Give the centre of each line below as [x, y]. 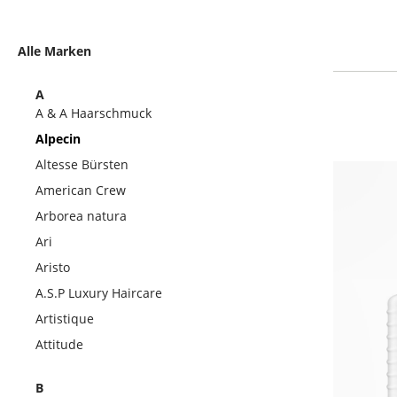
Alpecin [58, 139]
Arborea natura [81, 216]
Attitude [59, 344]
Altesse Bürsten [82, 164]
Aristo [53, 267]
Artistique [65, 319]
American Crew [81, 190]
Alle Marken [54, 51]
